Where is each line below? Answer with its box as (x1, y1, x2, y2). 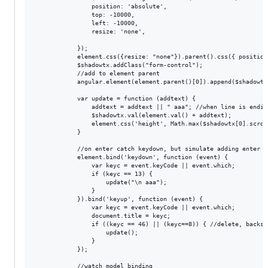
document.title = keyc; (34, 212, 170, 219)
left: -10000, (34, 19, 138, 26)
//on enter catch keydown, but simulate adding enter (34, 145, 260, 152)
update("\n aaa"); (34, 178, 167, 185)
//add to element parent (34, 69, 160, 77)
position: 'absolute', (34, 2, 167, 10)
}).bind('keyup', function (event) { (34, 195, 203, 202)
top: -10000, (34, 11, 135, 18)
